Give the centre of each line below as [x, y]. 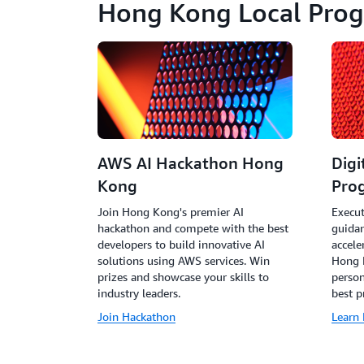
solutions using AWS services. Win [184, 260]
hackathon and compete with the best [193, 228]
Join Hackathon [136, 316]
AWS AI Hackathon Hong [191, 163]
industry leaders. [139, 293]
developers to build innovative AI [181, 244]
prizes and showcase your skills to [183, 277]
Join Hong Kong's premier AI [171, 212]
